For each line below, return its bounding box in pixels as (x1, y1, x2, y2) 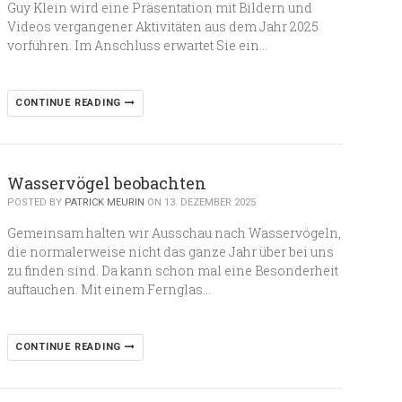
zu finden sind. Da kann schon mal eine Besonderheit (6, 262, 338, 279)
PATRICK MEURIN (64, 197, 144, 208)
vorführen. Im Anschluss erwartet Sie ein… (6, 37, 267, 54)
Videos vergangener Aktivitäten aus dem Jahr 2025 (6, 18, 319, 35)
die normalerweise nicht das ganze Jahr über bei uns (6, 243, 334, 260)
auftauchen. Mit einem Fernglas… (6, 281, 211, 298)
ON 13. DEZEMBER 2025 (144, 197, 256, 208)
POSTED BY (6, 197, 65, 208)
